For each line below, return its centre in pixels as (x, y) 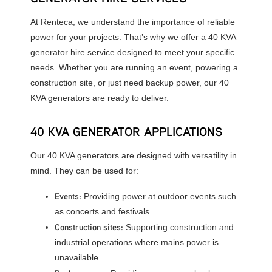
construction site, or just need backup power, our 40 (130, 83)
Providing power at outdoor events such (159, 196)
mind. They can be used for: (85, 171)
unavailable (77, 257)
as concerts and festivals (102, 211)
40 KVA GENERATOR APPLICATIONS (127, 131)
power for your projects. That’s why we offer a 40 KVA (133, 37)
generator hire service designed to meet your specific (133, 52)
